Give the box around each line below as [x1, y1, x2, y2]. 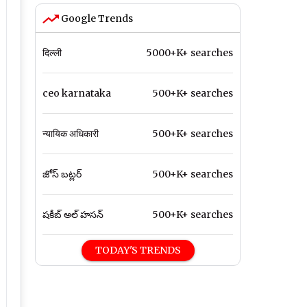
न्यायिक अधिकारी [42, 127, 99, 140]
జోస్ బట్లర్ [42, 168, 82, 181]
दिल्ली [42, 47, 62, 60]
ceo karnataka [42, 87, 111, 100]
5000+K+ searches [146, 47, 233, 60]
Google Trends [59, 12, 133, 25]
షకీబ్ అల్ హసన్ [42, 208, 103, 221]
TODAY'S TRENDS [95, 244, 181, 257]
